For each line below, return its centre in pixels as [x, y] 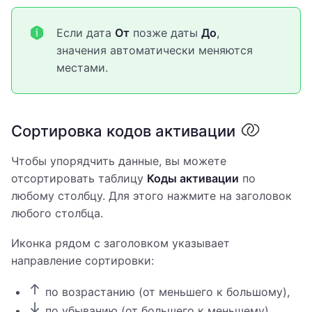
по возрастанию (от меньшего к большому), [166, 292]
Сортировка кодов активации [123, 131]
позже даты [165, 33]
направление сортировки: [83, 261]
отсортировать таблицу [79, 179]
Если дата [86, 33]
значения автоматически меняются [155, 50]
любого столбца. [57, 213]
